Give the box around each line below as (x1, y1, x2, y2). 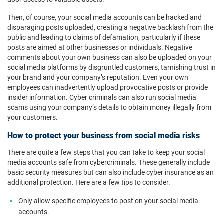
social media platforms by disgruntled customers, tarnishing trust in (7, 62, 216, 72)
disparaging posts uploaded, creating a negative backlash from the (7, 22, 213, 32)
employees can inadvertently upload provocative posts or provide (7, 82, 208, 92)
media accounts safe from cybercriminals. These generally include (7, 157, 210, 167)
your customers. (7, 112, 58, 122)
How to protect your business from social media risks (7, 130, 200, 141)
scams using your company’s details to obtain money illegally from (7, 102, 211, 112)
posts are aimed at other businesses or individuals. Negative (7, 42, 192, 52)
